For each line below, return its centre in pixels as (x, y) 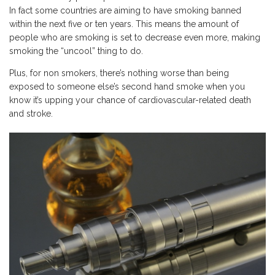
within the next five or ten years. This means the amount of (124, 24)
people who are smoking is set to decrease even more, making (135, 37)
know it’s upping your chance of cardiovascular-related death (130, 100)
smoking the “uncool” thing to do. (76, 51)
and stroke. (31, 113)
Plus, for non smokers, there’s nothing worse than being (119, 73)
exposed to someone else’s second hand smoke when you (127, 86)
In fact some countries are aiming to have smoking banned (125, 10)
